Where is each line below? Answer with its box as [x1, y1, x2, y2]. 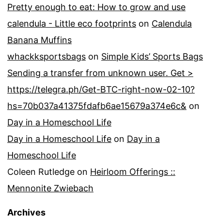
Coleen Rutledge [7, 166, 75, 177]
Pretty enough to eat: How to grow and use [7, 1, 186, 12]
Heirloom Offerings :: [90, 166, 175, 177]
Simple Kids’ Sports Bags [101, 51, 203, 62]
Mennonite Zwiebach [7, 183, 93, 193]
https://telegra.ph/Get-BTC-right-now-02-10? [7, 84, 195, 94]
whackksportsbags [7, 51, 86, 62]
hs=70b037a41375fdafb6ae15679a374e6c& [7, 100, 186, 111]
